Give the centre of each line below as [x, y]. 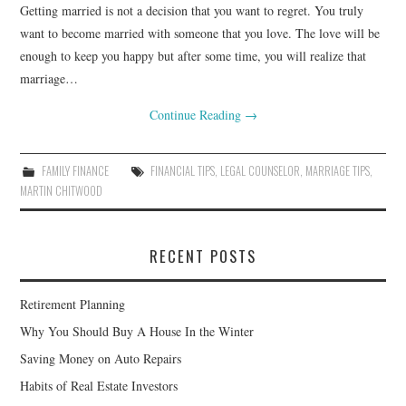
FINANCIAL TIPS [182, 170]
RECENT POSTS [203, 256]
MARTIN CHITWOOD [62, 190]
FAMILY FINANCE [75, 170]
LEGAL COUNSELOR [260, 170]
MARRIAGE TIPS [337, 170]
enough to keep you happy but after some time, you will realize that [193, 55]
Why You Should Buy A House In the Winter [137, 331]
